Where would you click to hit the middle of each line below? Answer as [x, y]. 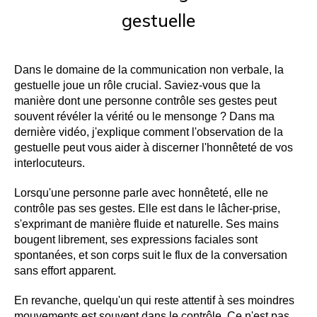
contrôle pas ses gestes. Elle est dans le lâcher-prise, [147, 208]
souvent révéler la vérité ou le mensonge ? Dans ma [144, 116]
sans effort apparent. [65, 270]
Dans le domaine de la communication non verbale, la [149, 69]
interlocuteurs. [50, 163]
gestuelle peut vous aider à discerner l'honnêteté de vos [154, 147]
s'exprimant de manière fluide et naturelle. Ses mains [146, 224]
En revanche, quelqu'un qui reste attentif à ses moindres [154, 300]
